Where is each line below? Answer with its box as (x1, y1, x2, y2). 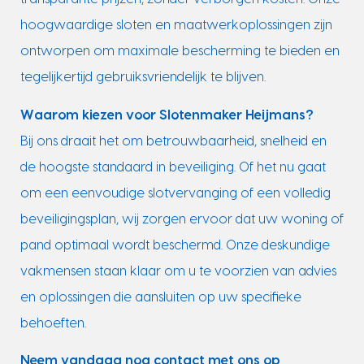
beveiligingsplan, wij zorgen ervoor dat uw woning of (19, 212, 344, 226)
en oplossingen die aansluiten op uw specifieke (19, 290, 301, 304)
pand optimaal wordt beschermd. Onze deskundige (19, 238, 330, 252)
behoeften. (19, 316, 86, 330)
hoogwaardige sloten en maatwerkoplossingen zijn (19, 19, 332, 32)
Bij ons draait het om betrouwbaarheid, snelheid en (19, 134, 327, 148)
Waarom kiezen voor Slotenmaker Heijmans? (19, 108, 314, 122)
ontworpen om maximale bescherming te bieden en (19, 45, 340, 58)
